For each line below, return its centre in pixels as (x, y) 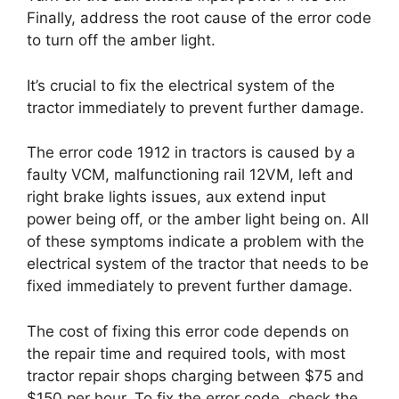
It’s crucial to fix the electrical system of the (181, 85)
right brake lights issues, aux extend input (176, 197)
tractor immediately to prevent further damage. (195, 107)
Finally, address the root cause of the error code (199, 18)
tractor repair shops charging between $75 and (195, 375)
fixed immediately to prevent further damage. (190, 286)
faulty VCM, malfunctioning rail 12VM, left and (190, 175)
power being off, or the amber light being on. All (198, 219)
